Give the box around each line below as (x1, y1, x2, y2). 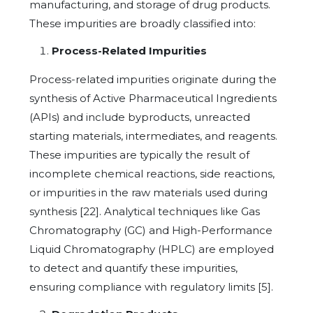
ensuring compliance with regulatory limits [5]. (29, 279, 273, 293)
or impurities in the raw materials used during (29, 185, 268, 199)
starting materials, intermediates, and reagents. (29, 129, 277, 143)
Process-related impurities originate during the (29, 72, 277, 86)
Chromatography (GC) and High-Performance (29, 223, 272, 237)
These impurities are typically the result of (29, 147, 249, 161)
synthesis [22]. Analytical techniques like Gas (29, 204, 260, 218)
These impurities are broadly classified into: (29, 16, 256, 30)
